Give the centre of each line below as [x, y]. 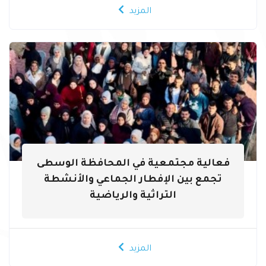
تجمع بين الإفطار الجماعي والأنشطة [133, 180]
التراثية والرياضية [133, 196]
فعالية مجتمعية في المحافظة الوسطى [133, 164]
